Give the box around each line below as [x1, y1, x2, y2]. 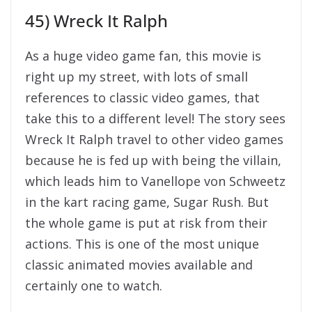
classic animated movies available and [25, 256, 253, 273]
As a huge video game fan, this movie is [25, 47, 261, 64]
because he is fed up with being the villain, [25, 151, 281, 169]
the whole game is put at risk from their [25, 214, 267, 231]
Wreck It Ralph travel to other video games [25, 130, 283, 148]
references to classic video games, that [25, 88, 260, 106]
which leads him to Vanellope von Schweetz [25, 172, 286, 189]
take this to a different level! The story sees [25, 109, 286, 127]
